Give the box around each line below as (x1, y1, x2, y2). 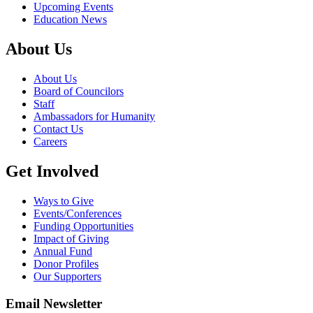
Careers (34, 136, 67, 148)
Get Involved (6, 162, 99, 181)
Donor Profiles (34, 258, 99, 270)
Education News (34, 13, 107, 26)
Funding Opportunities (34, 220, 133, 233)
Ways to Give (34, 195, 94, 208)
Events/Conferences (34, 208, 122, 220)
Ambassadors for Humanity (34, 110, 155, 123)
